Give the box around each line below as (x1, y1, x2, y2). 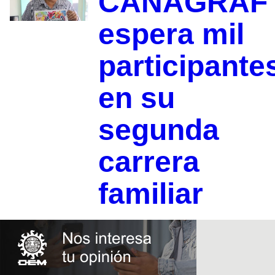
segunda (98, 114, 219, 147)
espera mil (98, 18, 244, 51)
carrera (98, 145, 199, 179)
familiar (98, 177, 203, 211)
